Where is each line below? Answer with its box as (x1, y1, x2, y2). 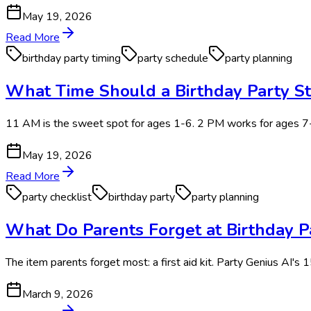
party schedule (137, 51, 208, 67)
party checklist (22, 189, 92, 205)
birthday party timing (22, 51, 121, 67)
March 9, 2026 (22, 286, 94, 302)
